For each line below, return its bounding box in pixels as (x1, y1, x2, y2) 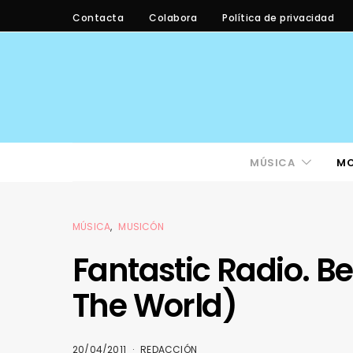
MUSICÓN (118, 220, 164, 233)
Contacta (72, 10, 124, 24)
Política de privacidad (222, 10, 334, 24)
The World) (72, 284, 236, 328)
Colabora (149, 10, 197, 24)
